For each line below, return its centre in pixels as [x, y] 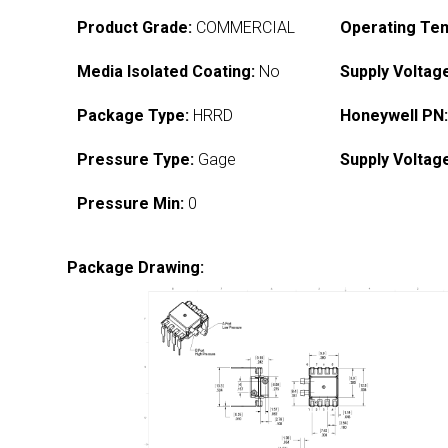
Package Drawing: [136, 267]
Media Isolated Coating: [166, 71]
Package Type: [133, 115]
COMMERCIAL [244, 27]
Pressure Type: [136, 159]
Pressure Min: [131, 203]
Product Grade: [135, 27]
